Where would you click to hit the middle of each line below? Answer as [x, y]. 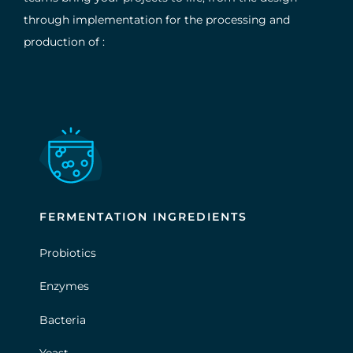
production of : [64, 41]
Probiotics [68, 253]
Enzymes [64, 286]
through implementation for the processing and [157, 19]
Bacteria [63, 320]
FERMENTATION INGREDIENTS [143, 216]
